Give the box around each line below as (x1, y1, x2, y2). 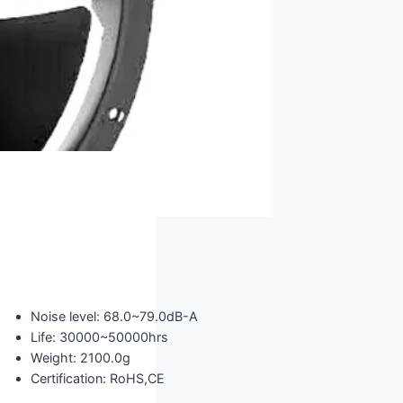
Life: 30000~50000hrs (31, 328, 168, 345)
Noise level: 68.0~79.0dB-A (31, 308, 198, 324)
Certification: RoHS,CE (31, 370, 165, 386)
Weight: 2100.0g (31, 349, 130, 365)
